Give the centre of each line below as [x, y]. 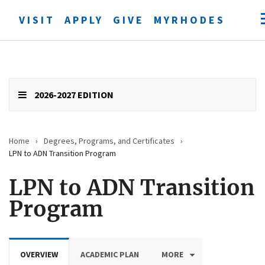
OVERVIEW [39, 254]
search [37, 77]
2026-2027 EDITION [74, 95]
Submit [39, 63]
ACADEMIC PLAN [110, 254]
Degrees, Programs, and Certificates [109, 141]
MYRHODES [190, 20]
